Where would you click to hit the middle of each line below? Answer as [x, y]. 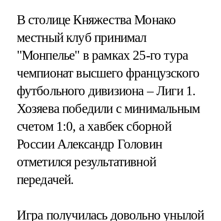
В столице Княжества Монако [96, 20]
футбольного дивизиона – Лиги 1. [106, 91]
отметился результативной [86, 162]
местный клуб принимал [81, 38]
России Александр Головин [89, 144]
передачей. [45, 180]
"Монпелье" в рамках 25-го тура [102, 55]
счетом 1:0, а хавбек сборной [94, 127]
